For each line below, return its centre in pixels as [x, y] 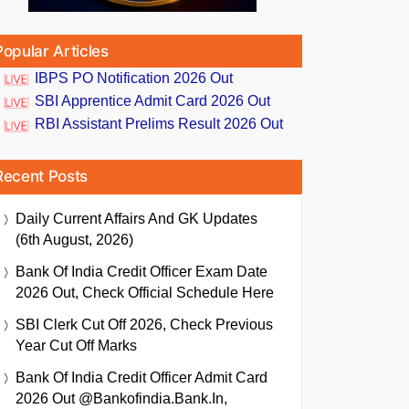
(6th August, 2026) [74, 239]
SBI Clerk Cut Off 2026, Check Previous [144, 324]
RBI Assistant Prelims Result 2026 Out [159, 124]
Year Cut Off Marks [76, 345]
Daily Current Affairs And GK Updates [136, 218]
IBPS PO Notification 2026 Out [134, 78]
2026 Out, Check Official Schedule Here [145, 292]
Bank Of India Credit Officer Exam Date [142, 271]
